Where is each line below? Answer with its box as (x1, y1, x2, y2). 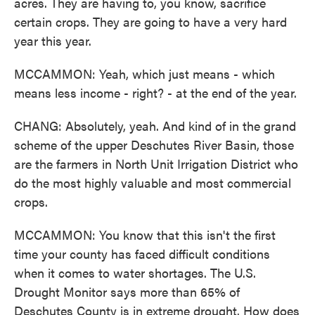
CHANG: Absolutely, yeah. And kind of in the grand (14, 117, 296, 134)
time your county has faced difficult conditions (14, 245, 270, 262)
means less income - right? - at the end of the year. (14, 84, 297, 101)
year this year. (14, 32, 91, 49)
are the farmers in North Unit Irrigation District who (14, 155, 298, 172)
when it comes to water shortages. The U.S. (14, 264, 256, 281)
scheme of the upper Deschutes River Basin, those (14, 136, 294, 153)
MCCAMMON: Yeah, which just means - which (14, 65, 275, 82)
